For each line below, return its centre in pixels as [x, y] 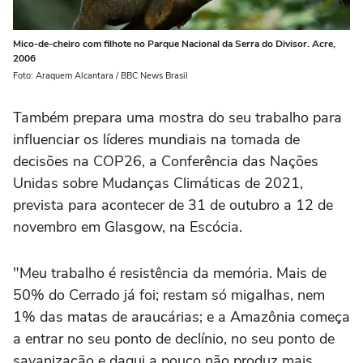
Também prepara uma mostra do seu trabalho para [177, 118]
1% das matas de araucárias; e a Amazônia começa [181, 317]
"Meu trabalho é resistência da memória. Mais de [170, 273]
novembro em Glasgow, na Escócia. [128, 227]
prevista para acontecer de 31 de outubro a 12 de [173, 205]
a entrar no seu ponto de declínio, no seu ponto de [174, 339]
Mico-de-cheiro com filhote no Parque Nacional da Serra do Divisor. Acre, [174, 44]
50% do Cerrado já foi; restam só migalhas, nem [169, 295]
